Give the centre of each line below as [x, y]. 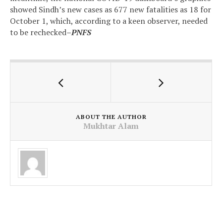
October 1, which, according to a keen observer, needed [109, 21]
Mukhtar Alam [111, 126]
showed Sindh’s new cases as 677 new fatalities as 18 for [111, 9]
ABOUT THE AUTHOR [111, 116]
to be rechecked [38, 32]
